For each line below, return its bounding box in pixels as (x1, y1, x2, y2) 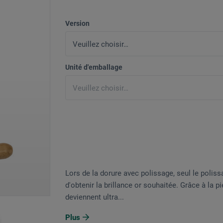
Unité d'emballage (65, 63, 122, 72)
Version (65, 19, 90, 28)
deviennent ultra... (65, 193, 124, 202)
